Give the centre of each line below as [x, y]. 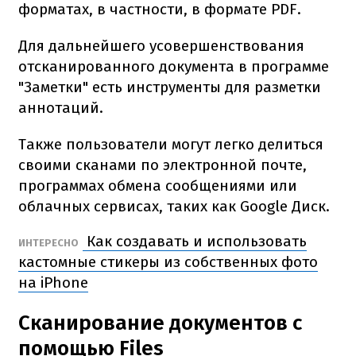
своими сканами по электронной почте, [163, 164]
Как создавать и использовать [195, 241]
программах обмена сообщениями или [158, 185]
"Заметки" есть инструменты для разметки [170, 87]
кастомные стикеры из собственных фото [168, 261]
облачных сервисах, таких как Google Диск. [174, 206]
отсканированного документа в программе [174, 66]
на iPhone [53, 282]
